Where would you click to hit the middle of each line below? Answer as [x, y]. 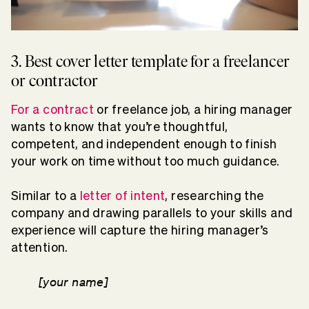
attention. [40, 248]
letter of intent [122, 196]
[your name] [73, 282]
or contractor [55, 81]
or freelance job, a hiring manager [193, 110]
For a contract [53, 110]
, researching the [215, 196]
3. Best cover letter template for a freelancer [151, 61]
